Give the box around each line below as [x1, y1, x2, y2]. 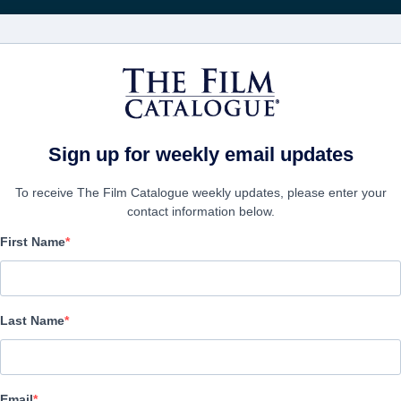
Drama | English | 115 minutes [6, 302, 187, 319]
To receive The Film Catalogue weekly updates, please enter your [14, 185, 387, 200]
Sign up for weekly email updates [47, 143, 354, 166]
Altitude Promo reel [6, 243, 334, 287]
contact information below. [126, 204, 275, 218]
